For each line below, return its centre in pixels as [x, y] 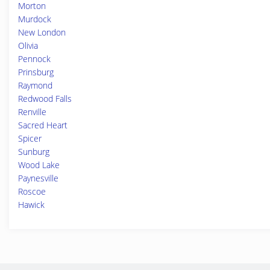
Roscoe [32, 191]
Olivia [28, 46]
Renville [32, 112]
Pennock [34, 59]
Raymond [35, 85]
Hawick [31, 205]
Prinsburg [36, 72]
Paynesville [38, 178]
